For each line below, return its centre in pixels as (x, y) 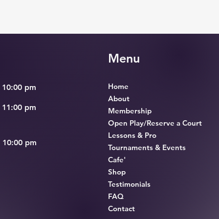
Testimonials (129, 184)
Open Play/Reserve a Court (155, 123)
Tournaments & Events (147, 147)
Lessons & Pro (132, 135)
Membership (130, 111)
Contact (121, 208)
